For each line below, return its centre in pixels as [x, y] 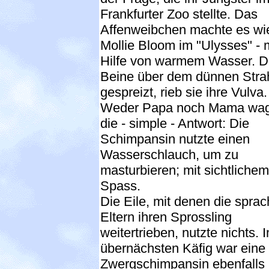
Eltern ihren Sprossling [166, 217]
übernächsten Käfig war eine [183, 248]
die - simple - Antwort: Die [175, 123]
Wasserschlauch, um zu [169, 154]
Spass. [120, 186]
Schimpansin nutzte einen [175, 139]
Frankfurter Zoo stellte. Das [179, 14]
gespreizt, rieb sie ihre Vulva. [184, 92]
